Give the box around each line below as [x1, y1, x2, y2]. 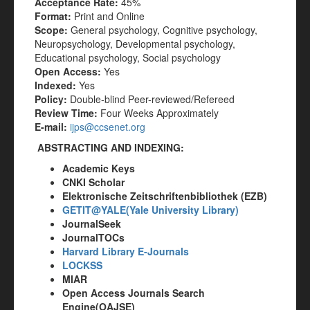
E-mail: [35, 120, 67, 134]
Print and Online [74, 9, 147, 23]
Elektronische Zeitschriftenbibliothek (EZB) [62, 189, 267, 203]
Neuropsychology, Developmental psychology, [35, 37, 235, 51]
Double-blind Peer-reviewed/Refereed [70, 92, 235, 106]
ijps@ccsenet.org [70, 120, 145, 134]
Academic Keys [62, 161, 135, 175]
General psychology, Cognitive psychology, [71, 23, 257, 37]
